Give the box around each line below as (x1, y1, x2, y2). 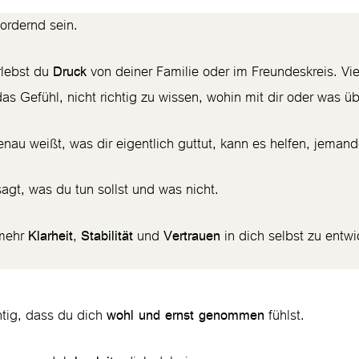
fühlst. (264, 301, 309, 329)
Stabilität (81, 223, 133, 248)
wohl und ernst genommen (107, 302, 264, 328)
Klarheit (28, 223, 73, 248)
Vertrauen (163, 223, 220, 248)
